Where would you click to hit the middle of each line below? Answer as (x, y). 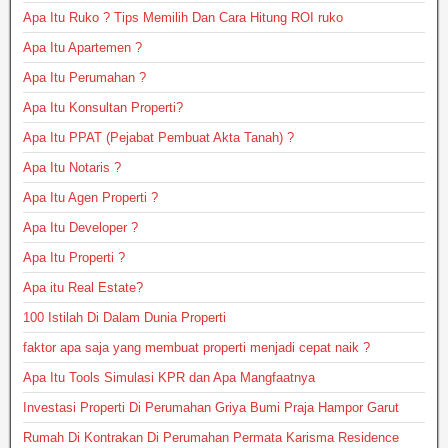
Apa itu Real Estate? (83, 288)
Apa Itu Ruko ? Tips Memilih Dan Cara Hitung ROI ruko (183, 18)
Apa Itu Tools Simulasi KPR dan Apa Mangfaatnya (169, 378)
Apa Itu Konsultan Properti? (103, 108)
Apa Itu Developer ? (80, 228)
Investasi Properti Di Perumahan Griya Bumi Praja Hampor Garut (211, 408)
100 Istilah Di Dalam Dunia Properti (124, 318)
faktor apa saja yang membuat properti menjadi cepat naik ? (196, 348)
